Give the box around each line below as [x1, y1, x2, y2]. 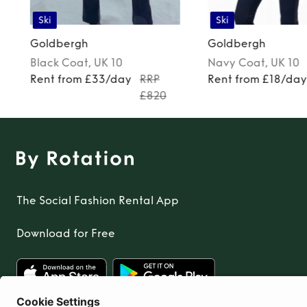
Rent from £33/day [29, 72, 132, 86]
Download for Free [16, 226, 115, 240]
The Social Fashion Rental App [16, 193, 179, 207]
